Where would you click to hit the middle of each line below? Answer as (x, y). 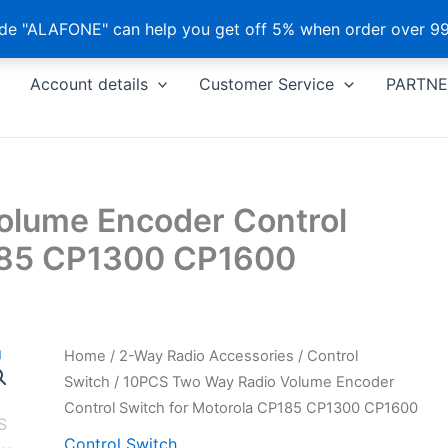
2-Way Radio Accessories (207, 356)
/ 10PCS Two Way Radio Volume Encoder (252, 382)
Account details (88, 84)
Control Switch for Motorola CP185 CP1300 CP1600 (241, 408)
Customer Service (267, 84)
